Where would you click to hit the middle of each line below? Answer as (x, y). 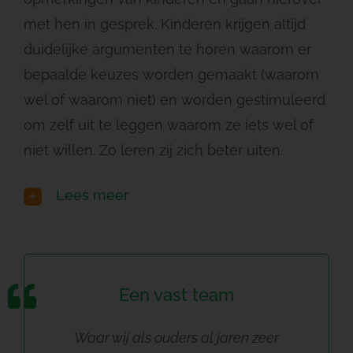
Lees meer (93, 195)
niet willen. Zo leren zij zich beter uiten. (153, 150)
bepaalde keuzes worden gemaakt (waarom (171, 74)
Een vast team (176, 294)
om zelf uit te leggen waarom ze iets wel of (169, 125)
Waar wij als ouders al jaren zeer (176, 337)
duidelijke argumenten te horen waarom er (167, 49)
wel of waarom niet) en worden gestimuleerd (175, 100)
